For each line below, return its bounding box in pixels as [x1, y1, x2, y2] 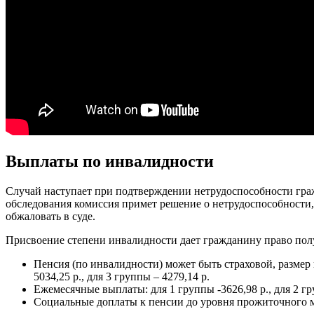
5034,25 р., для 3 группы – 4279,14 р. [34, 270, 210, 282]
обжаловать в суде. [6, 210, 95, 222]
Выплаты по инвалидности [6, 151, 214, 170]
